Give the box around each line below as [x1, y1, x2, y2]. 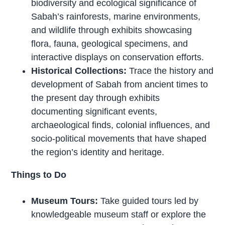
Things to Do [11, 170, 67, 180]
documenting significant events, [31, 106, 158, 117]
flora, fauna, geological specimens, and [31, 39, 188, 49]
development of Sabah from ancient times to [31, 79, 208, 90]
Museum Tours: [31, 196, 98, 206]
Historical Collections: [31, 66, 127, 76]
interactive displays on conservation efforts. [31, 52, 204, 63]
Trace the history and [127, 66, 214, 76]
